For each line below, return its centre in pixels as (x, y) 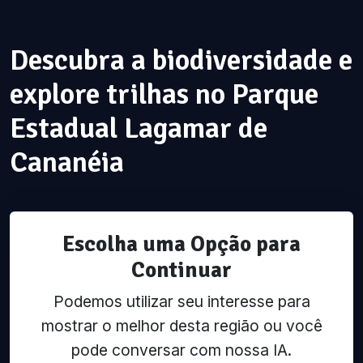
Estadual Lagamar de (139, 128)
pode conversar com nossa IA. (181, 350)
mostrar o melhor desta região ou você (181, 326)
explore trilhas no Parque (164, 94)
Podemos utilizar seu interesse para (181, 302)
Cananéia (67, 162)
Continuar (181, 270)
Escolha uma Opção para (181, 244)
